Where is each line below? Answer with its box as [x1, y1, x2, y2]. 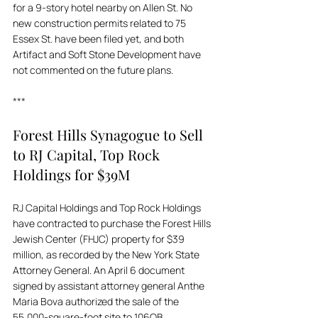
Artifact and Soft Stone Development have [13, 48, 203, 61]
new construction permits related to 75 [13, 16, 188, 30]
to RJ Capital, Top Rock [13, 145, 163, 164]
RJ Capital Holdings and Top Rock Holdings [13, 201, 203, 214]
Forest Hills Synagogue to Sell [13, 125, 207, 144]
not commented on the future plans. [13, 63, 173, 77]
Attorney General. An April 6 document [13, 263, 187, 277]
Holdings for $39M [13, 165, 130, 184]
